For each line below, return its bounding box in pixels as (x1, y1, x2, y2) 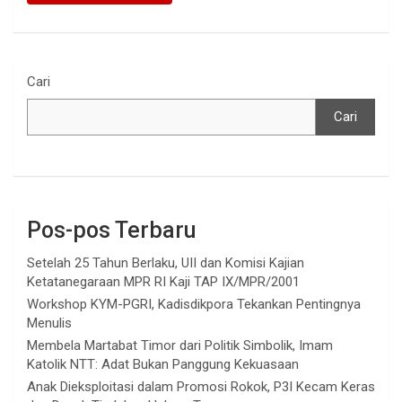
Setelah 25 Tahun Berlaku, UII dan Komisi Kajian (27, 255, 304, 272)
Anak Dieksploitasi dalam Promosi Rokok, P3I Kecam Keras (27, 379, 375, 396)
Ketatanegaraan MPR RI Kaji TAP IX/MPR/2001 (27, 274, 300, 291)
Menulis (27, 315, 72, 332)
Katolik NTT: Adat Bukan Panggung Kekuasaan (27, 356, 299, 373)
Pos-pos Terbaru (27, 217, 196, 244)
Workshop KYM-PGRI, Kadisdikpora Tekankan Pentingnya (27, 296, 361, 313)
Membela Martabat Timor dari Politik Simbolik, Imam (27, 337, 333, 354)
